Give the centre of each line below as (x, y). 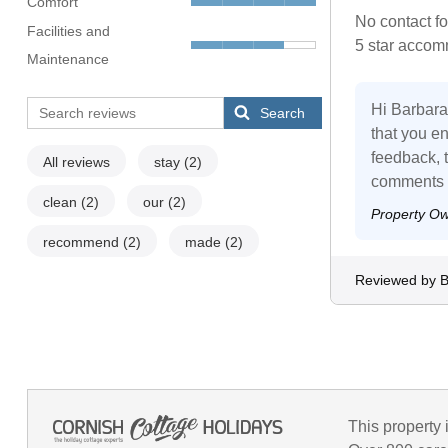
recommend (82, 242)
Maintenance (67, 59)
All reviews (76, 162)
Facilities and (68, 31)
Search (283, 113)
